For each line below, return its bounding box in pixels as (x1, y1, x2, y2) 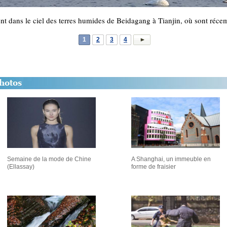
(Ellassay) (7, 163, 34, 170)
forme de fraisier (131, 163, 176, 170)
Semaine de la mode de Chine (7, 156, 91, 163)
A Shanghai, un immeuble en (131, 156, 211, 163)
